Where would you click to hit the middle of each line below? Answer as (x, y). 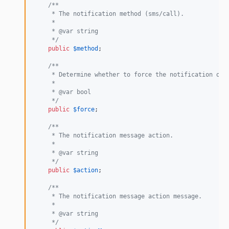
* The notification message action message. (118, 197)
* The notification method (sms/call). (109, 14)
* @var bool (62, 92)
